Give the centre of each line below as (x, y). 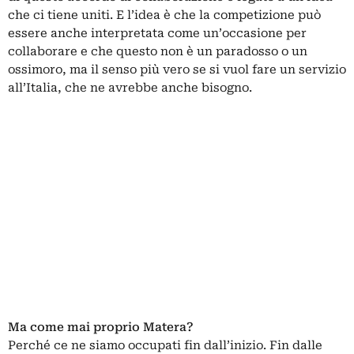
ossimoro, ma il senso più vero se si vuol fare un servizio (177, 70)
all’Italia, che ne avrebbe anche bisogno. (130, 88)
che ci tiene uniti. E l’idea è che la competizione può (164, 15)
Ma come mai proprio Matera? (101, 327)
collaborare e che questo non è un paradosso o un (158, 51)
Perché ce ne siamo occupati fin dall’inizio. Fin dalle (165, 345)
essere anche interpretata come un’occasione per (157, 33)
